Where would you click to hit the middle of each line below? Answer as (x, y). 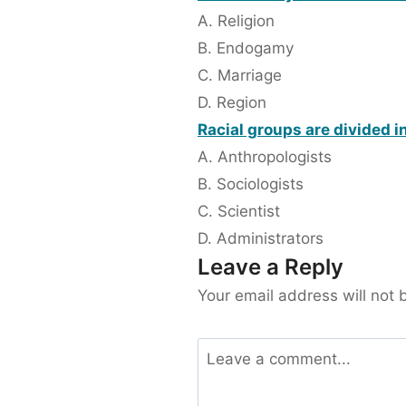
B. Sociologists (251, 184)
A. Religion (236, 21)
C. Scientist (239, 212)
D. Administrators (261, 239)
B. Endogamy (246, 48)
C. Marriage (240, 76)
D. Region (232, 103)
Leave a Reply (271, 267)
